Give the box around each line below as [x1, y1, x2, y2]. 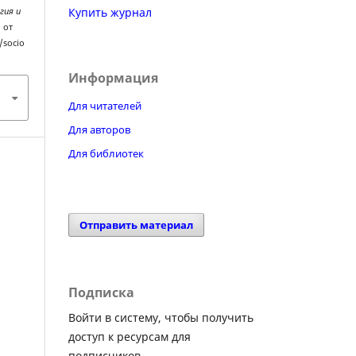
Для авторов [68, 122, 130, 137]
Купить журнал [68, 4, 152, 20]
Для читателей [68, 98, 141, 113]
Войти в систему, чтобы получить [68, 309, 253, 325]
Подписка [68, 283, 134, 301]
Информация [68, 68, 158, 87]
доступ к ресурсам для [68, 328, 191, 344]
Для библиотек [68, 145, 144, 161]
